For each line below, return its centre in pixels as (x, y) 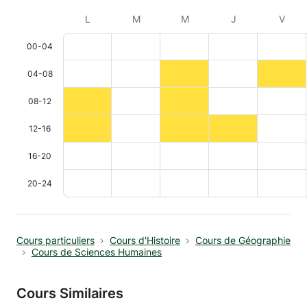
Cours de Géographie (243, 240)
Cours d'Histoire (145, 240)
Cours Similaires (70, 293)
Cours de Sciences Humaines (97, 252)
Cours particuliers (56, 240)
